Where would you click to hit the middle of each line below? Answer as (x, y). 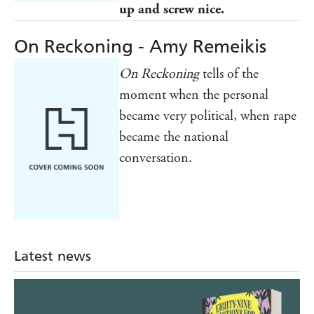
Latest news (53, 256)
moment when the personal (194, 95)
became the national (174, 137)
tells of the (229, 74)
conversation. (156, 158)
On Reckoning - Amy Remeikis (140, 46)
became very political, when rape (208, 116)
